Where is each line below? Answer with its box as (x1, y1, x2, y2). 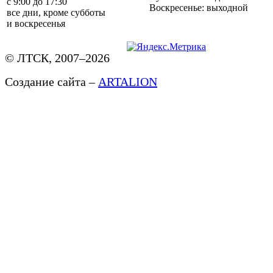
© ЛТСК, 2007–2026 (5, 51, 110, 65)
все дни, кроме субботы (7, 7, 105, 18)
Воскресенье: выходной (149, 2, 248, 13)
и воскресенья (7, 18, 65, 29)
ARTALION (98, 74, 157, 88)
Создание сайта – (5, 74, 98, 88)
